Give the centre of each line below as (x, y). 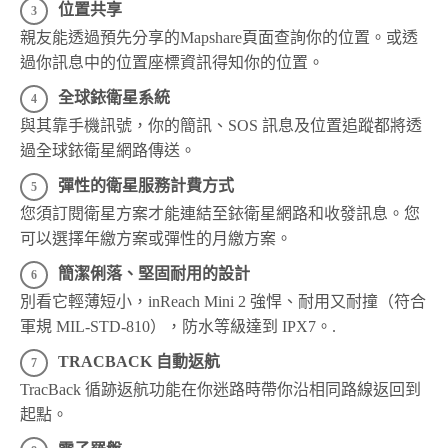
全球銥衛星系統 (114, 97)
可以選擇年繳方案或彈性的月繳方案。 (156, 238)
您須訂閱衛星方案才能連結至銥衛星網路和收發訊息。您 (220, 213)
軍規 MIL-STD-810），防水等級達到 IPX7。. (178, 326)
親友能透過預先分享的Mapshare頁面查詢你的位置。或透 (219, 37)
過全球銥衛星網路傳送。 (108, 150)
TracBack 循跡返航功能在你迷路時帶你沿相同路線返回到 (220, 389)
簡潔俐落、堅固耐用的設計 (154, 273)
